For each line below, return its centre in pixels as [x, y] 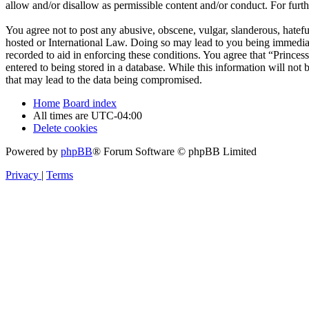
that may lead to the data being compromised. [104, 79]
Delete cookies [65, 128]
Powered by [33, 151]
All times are [62, 115]
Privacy [22, 175]
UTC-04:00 [117, 115]
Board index [90, 103]
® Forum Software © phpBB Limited [175, 151]
